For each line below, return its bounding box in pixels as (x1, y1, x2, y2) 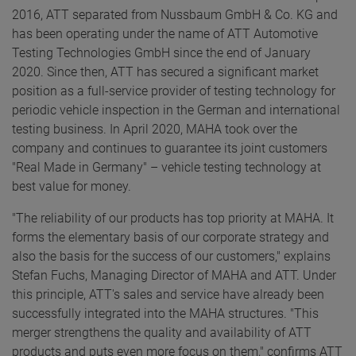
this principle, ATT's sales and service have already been (12, 287, 324, 303)
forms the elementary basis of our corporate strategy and (12, 230, 329, 246)
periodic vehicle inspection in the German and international (12, 103, 340, 118)
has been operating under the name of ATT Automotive (12, 26, 318, 42)
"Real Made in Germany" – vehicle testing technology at (12, 160, 321, 176)
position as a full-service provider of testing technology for (12, 83, 335, 99)
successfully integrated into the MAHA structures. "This (12, 306, 319, 322)
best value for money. (12, 179, 131, 195)
